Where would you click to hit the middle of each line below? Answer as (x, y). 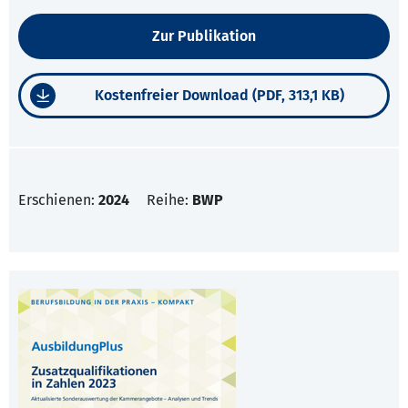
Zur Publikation (204, 36)
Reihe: (169, 200)
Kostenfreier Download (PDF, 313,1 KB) (219, 96)
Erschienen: (58, 200)
